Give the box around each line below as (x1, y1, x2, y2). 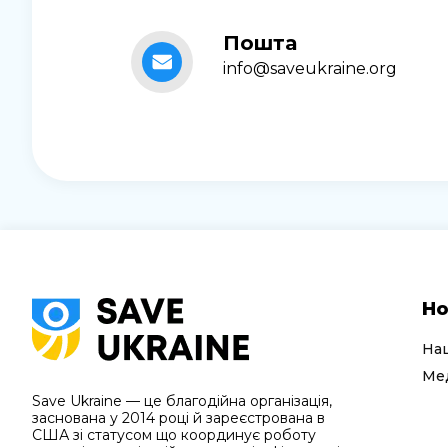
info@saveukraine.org (223, 58, 397, 78)
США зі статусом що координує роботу (32, 426, 316, 445)
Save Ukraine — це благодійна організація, (32, 392, 332, 411)
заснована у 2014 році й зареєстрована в (32, 409, 325, 428)
